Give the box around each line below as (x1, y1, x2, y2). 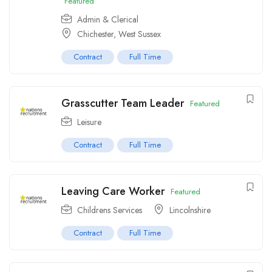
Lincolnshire (169, 204, 211, 217)
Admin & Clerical (77, 13, 138, 26)
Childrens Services (77, 204, 142, 217)
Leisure (77, 116, 101, 129)
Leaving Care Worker (61, 183, 165, 200)
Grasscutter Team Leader (61, 95, 184, 112)
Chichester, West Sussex (77, 28, 161, 41)
